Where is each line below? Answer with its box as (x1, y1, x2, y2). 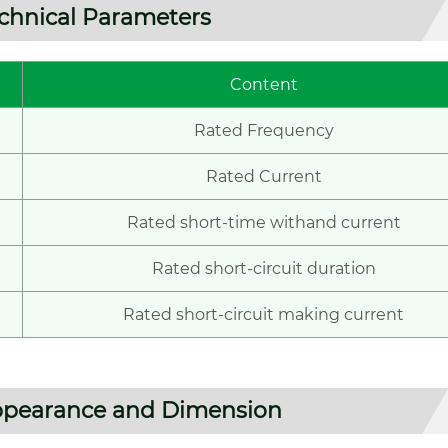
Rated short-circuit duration (151, 259, 376, 279)
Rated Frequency (193, 121, 334, 141)
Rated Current (205, 167, 322, 187)
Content (229, 75, 298, 95)
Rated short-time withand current (126, 213, 401, 233)
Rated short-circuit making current (123, 305, 404, 325)
